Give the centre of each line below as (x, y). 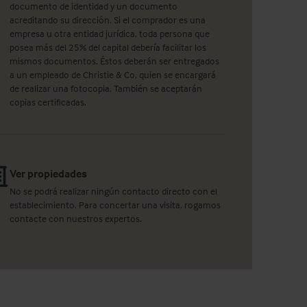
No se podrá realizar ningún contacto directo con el (114, 191)
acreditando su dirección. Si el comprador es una (108, 20)
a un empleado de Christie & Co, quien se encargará (113, 75)
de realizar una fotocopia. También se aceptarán (106, 88)
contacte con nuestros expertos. (77, 219)
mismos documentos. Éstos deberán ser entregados (115, 61)
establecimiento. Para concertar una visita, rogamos (115, 205)
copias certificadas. (48, 102)
